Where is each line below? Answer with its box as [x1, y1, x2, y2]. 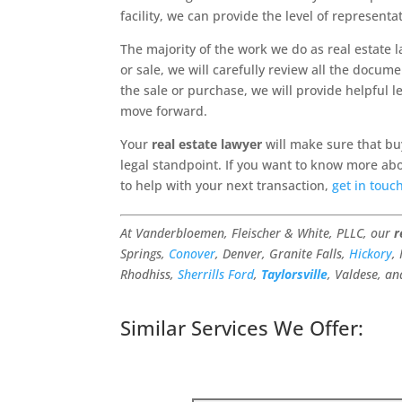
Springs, [120, 245, 170, 263]
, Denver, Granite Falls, [215, 245, 350, 263]
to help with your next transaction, [120, 177, 333, 195]
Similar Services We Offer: [120, 314, 364, 342]
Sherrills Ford [178, 266, 255, 284]
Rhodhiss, [120, 266, 179, 284]
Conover [169, 245, 216, 263]
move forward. [120, 102, 208, 120]
